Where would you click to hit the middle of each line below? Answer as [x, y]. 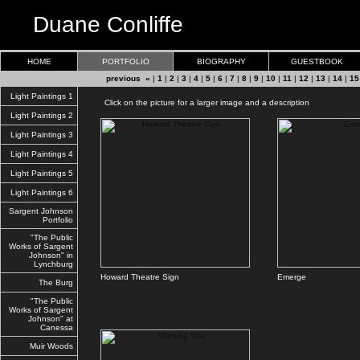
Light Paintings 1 [41, 96]
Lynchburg [53, 264]
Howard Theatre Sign [140, 277]
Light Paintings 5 [41, 173]
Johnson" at [51, 319]
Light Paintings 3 [41, 135]
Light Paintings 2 [41, 115]
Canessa [57, 327]
